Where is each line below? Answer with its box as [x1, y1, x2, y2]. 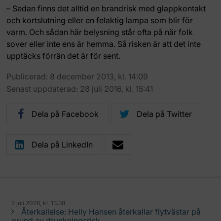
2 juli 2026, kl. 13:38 [11, 199, 66, 207]
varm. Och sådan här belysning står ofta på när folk [6, 27, 193, 37]
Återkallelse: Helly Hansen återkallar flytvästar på [21, 207, 201, 217]
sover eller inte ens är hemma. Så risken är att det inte [6, 39, 201, 49]
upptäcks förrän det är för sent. [6, 51, 121, 61]
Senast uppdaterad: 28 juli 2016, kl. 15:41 [6, 84, 153, 94]
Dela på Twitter [137, 109, 192, 119]
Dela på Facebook [32, 109, 99, 119]
